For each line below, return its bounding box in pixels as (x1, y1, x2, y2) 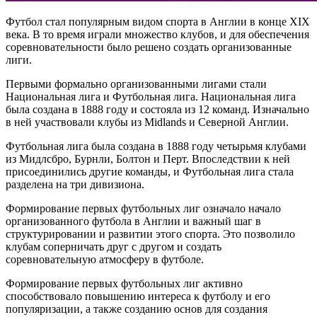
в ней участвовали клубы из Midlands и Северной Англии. (6, 116, 289, 129)
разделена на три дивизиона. (6, 178, 144, 191)
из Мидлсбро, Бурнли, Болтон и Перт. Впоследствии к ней (6, 153, 290, 166)
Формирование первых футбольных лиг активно (6, 277, 243, 290)
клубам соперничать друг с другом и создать (6, 241, 221, 253)
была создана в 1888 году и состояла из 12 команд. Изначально (6, 103, 309, 116)
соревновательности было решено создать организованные (6, 41, 292, 54)
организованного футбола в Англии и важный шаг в (6, 215, 261, 228)
